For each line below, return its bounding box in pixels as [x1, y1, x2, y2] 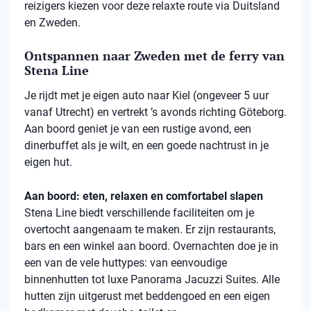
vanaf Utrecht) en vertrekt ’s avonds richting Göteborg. [24, 106, 287, 119]
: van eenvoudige [144, 256, 227, 270]
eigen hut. [24, 155, 72, 169]
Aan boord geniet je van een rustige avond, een [24, 122, 251, 136]
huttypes [102, 256, 144, 270]
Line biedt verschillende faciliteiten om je [53, 206, 254, 220]
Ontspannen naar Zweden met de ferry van [24, 47, 285, 65]
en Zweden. [24, 16, 81, 30]
